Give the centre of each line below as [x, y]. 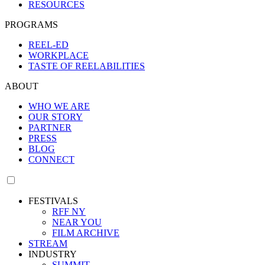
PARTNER [50, 127]
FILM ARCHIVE [86, 232]
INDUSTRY [53, 254]
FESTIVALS [53, 201]
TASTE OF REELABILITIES [87, 66]
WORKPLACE [59, 55]
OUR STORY [56, 117]
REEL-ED [49, 44]
